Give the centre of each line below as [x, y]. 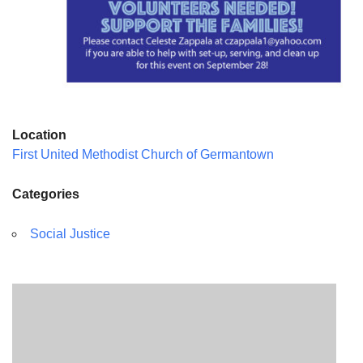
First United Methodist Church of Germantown [143, 155]
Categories [46, 194]
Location [39, 135]
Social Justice [70, 234]
